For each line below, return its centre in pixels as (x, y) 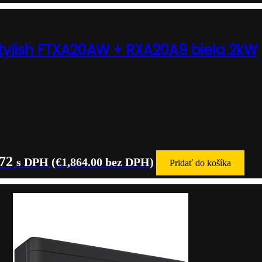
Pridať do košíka (200, 163)
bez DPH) (128, 162)
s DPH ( (36, 162)
